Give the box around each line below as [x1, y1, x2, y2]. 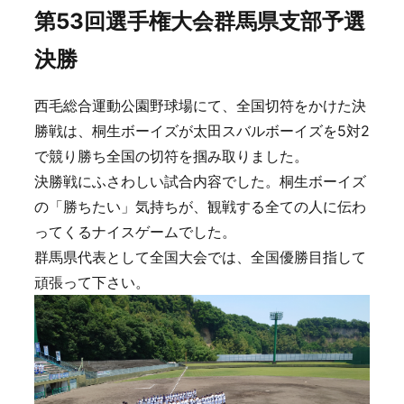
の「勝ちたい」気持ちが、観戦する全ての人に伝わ [34, 197, 366, 216]
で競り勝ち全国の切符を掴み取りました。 [34, 147, 308, 165]
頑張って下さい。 [34, 273, 150, 291]
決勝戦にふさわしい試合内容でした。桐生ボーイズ [34, 172, 366, 190]
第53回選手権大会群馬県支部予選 [34, 8, 365, 34]
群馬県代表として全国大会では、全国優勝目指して [34, 248, 366, 266]
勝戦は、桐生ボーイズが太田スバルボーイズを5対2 [34, 122, 370, 140]
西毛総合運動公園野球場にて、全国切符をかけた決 [34, 96, 366, 115]
